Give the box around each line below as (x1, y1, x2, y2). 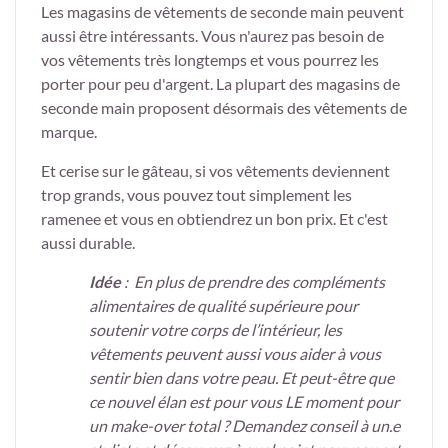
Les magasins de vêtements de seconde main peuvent (41, 2, 404, 22)
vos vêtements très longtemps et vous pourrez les (41, 50, 379, 70)
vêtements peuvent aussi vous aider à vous (89, 344, 381, 364)
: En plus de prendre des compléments (124, 272, 385, 292)
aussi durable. (41, 233, 135, 253)
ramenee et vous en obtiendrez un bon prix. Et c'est (41, 209, 388, 229)
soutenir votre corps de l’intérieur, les (89, 320, 342, 340)
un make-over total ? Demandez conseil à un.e (89, 416, 400, 436)
